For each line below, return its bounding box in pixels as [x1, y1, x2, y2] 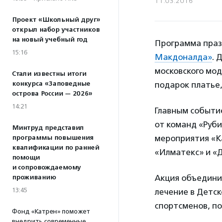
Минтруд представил [12, 124, 84, 132]
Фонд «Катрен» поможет [12, 208, 90, 215]
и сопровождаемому [12, 164, 81, 171]
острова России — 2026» [12, 90, 92, 98]
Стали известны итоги [12, 70, 86, 78]
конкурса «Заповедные [12, 80, 90, 88]
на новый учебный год [12, 36, 87, 44]
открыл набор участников [12, 26, 100, 34]
